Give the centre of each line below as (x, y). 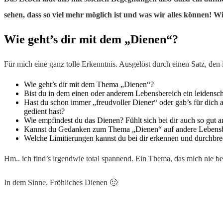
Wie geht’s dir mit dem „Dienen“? (91, 39)
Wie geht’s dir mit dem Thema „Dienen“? (89, 84)
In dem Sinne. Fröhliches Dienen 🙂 (61, 182)
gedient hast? (44, 111)
